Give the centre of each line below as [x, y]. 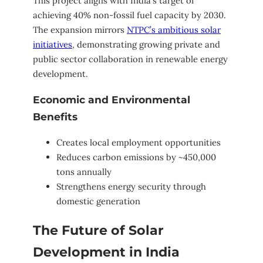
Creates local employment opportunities [139, 143]
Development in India [106, 252]
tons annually [84, 172]
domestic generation [98, 201]
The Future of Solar [98, 230]
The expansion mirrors [80, 29]
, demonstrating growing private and [146, 44]
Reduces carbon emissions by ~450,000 [136, 157]
